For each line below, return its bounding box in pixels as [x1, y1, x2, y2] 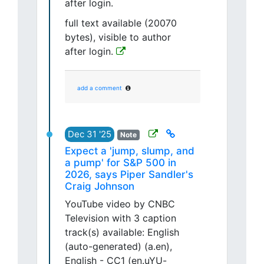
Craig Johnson [65, 180, 134, 193]
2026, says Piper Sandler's [65, 169, 193, 181]
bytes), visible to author [65, 31, 171, 44]
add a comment [77, 84, 122, 92]
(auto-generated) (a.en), [65, 240, 172, 253]
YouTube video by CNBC [65, 198, 175, 210]
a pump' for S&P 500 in [65, 157, 176, 169]
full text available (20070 [65, 17, 177, 29]
